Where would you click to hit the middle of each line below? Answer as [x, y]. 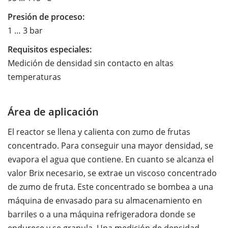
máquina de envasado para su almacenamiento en [105, 200]
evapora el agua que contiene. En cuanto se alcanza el [111, 159]
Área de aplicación [53, 111]
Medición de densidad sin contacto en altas [91, 63]
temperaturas [34, 77]
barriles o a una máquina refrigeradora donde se [102, 214]
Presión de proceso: [46, 17]
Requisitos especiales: [50, 49]
